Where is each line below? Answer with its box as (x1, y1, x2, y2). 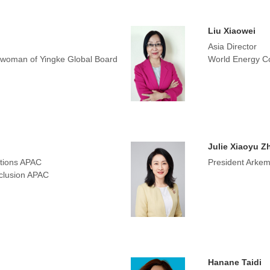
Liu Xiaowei (207, 26, 256, 36)
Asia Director (207, 42, 257, 51)
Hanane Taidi (207, 257, 262, 267)
